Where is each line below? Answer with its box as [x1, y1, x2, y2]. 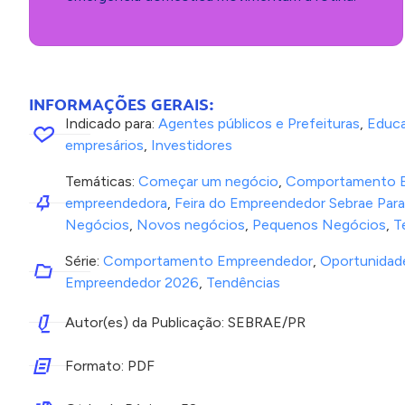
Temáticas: [65, 172, 138, 190]
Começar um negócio [138, 172, 278, 190]
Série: [65, 251, 103, 269]
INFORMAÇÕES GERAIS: [29, 92, 214, 116]
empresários [65, 136, 144, 154]
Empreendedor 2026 [65, 273, 199, 291]
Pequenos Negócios [252, 215, 386, 233]
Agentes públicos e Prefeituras [158, 114, 360, 132]
